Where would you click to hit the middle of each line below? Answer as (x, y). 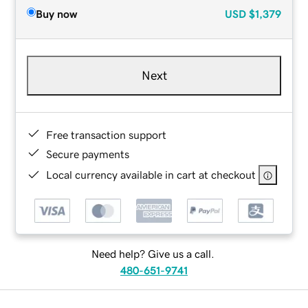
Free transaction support (107, 134)
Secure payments (88, 154)
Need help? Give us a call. (153, 254)
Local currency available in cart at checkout (151, 174)
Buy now (57, 13)
